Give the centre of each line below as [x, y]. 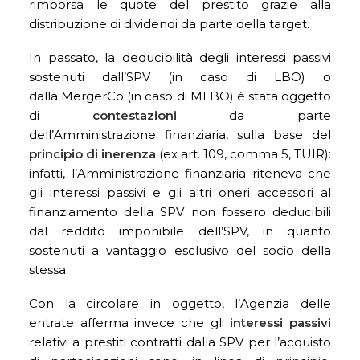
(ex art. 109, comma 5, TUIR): [243, 154]
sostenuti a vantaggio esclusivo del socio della [180, 250]
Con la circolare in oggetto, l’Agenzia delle [180, 303]
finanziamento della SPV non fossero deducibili [180, 212]
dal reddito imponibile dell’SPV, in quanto [180, 231]
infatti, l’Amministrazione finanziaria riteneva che [180, 173]
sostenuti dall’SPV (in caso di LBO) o [180, 77]
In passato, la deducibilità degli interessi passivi [180, 57]
